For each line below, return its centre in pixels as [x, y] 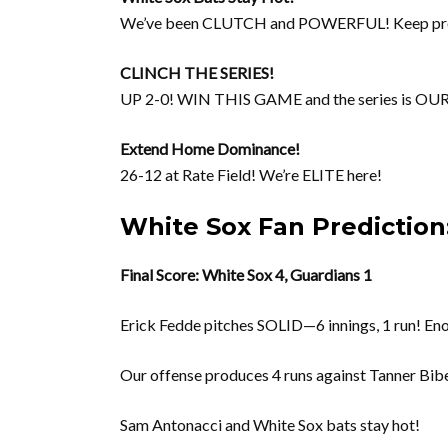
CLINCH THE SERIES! [197, 72]
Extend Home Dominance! [210, 148]
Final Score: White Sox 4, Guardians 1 [246, 274]
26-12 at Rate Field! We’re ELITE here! [251, 174]
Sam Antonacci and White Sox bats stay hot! [270, 424]
